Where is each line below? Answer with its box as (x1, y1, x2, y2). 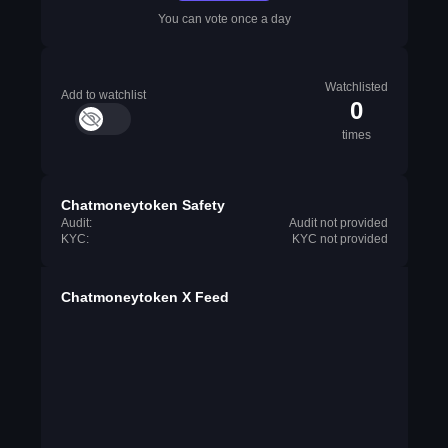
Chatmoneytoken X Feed (60, 289, 229, 305)
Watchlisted (324, 80, 388, 94)
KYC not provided (291, 232, 388, 246)
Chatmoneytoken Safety (60, 197, 225, 213)
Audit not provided (288, 216, 388, 230)
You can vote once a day (157, 12, 291, 26)
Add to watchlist (60, 88, 146, 102)
